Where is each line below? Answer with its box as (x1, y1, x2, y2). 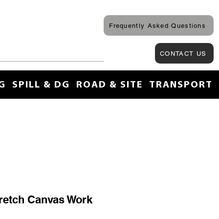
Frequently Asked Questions (109, 22, 206, 29)
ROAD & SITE (76, 80, 143, 90)
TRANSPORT (149, 80, 213, 90)
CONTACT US (160, 49, 207, 57)
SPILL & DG (12, 80, 70, 90)
